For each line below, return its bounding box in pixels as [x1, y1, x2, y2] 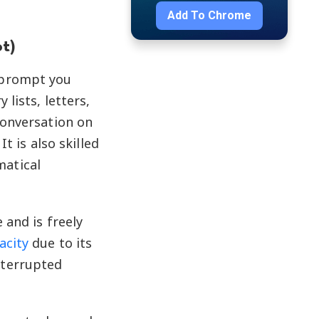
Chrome [207, 9, 251, 22]
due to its [28, 234, 93, 251]
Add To [167, 9, 205, 22]
